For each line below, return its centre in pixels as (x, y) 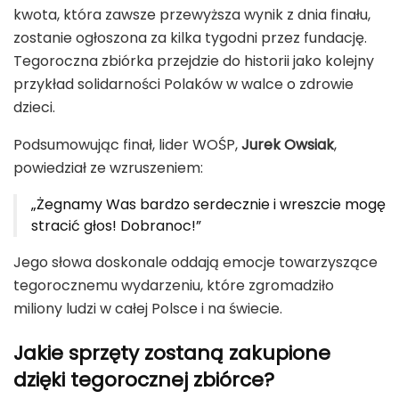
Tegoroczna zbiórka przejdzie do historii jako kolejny (194, 61)
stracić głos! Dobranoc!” (116, 226)
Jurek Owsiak (288, 145)
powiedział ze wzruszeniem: (108, 168)
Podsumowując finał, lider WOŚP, (127, 145)
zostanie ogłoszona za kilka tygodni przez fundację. (190, 38)
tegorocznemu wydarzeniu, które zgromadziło (174, 286)
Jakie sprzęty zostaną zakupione (172, 353)
